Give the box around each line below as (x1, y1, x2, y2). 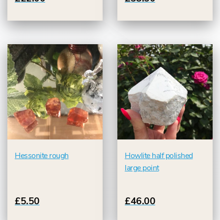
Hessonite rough (15, 150, 69, 162)
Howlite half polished (125, 150, 193, 162)
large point (125, 163, 159, 174)
